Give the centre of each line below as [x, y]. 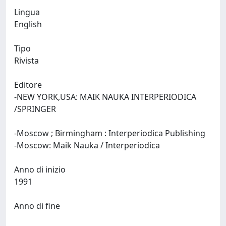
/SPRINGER [36, 109]
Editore [28, 85]
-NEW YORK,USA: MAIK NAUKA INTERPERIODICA [106, 97]
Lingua [27, 12]
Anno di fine [37, 206]
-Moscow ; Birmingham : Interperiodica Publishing [111, 133]
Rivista [26, 61]
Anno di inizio [40, 169]
